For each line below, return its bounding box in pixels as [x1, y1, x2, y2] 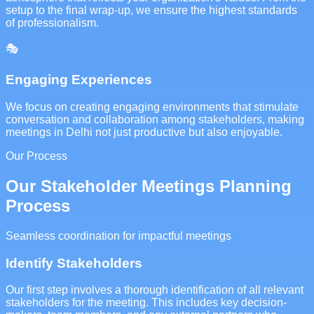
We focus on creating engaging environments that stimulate [6, 101, 299, 114]
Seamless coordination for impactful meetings [6, 230, 231, 242]
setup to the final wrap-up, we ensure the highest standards [6, 4, 297, 16]
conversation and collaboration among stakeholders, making [6, 114, 304, 126]
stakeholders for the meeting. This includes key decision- [6, 296, 287, 309]
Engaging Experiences [6, 72, 152, 88]
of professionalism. [6, 16, 99, 29]
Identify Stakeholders [6, 255, 142, 271]
